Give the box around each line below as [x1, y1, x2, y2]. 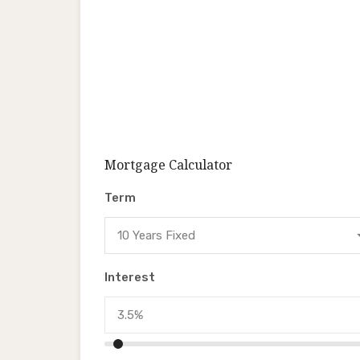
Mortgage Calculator [104, 156, 232, 174]
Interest [104, 270, 155, 285]
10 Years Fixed [117, 228, 195, 243]
